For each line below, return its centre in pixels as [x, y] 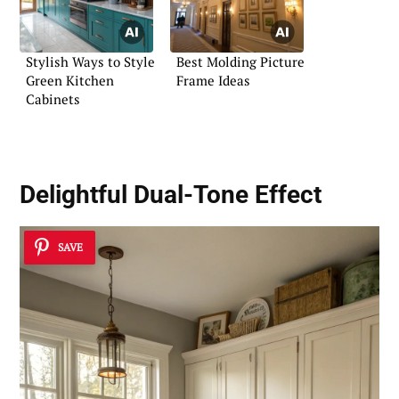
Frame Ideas [213, 80]
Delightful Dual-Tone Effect [171, 194]
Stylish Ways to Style [90, 61]
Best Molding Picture [240, 61]
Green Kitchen [70, 80]
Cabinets [53, 98]
